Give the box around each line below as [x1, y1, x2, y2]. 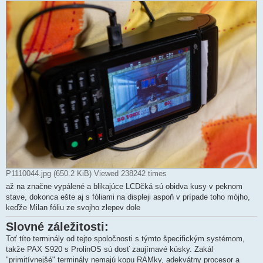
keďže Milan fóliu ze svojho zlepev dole [6, 203, 140, 213]
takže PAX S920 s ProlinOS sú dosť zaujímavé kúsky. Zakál [6, 245, 213, 254]
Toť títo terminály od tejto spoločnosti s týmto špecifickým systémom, [6, 234, 245, 244]
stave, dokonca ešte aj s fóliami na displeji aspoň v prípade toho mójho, [6, 193, 250, 202]
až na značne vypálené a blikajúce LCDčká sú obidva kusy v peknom [6, 182, 242, 191]
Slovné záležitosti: [6, 220, 109, 234]
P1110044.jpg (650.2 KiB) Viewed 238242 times [6, 169, 167, 178]
